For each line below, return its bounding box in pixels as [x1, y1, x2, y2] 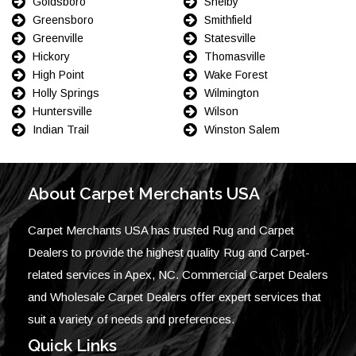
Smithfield [204, 13, 252, 26]
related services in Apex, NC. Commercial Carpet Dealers [28, 267, 328, 281]
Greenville [33, 31, 83, 44]
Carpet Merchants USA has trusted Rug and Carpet [28, 222, 294, 237]
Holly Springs [33, 86, 99, 99]
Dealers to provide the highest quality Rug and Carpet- [28, 245, 310, 259]
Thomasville [204, 49, 265, 63]
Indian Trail [33, 122, 89, 136]
